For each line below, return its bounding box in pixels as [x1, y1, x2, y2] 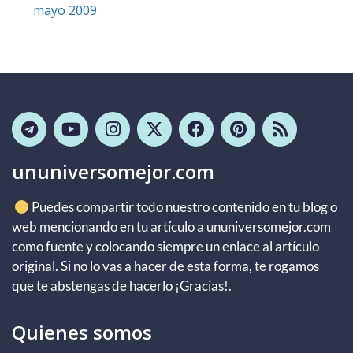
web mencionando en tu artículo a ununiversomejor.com [12, 217, 331, 235]
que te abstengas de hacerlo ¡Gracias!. [12, 277, 232, 294]
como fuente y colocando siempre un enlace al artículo [12, 237, 319, 255]
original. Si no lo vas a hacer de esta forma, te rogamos [12, 257, 319, 274]
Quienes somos [12, 319, 152, 346]
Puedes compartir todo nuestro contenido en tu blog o [29, 198, 338, 215]
